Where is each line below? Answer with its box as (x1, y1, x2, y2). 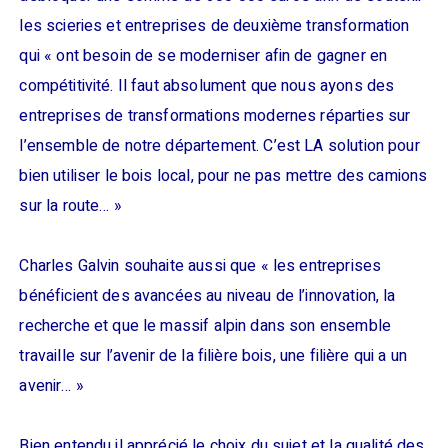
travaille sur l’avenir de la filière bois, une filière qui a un (19, 344, 407, 368)
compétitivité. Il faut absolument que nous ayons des (19, 74, 395, 98)
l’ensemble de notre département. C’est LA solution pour (19, 134, 420, 158)
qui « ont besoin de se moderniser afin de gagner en (19, 44, 388, 68)
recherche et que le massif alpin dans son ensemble (19, 314, 391, 338)
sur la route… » (19, 194, 122, 218)
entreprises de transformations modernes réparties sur (19, 104, 411, 128)
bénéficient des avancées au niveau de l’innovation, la (19, 284, 396, 308)
